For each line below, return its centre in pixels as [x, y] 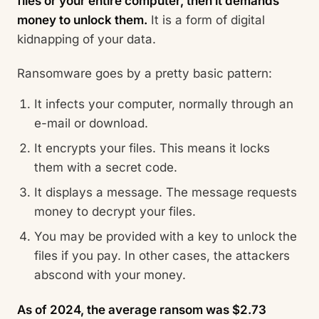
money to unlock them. [82, 20]
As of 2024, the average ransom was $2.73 [142, 309]
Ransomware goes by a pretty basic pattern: [145, 74]
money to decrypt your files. [115, 212]
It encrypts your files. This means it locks [152, 148]
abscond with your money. [110, 275]
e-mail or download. [91, 124]
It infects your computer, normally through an [164, 104]
